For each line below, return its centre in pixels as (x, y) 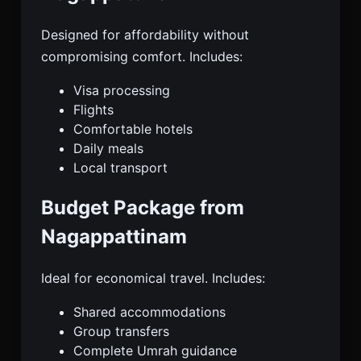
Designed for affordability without (145, 35)
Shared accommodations (149, 312)
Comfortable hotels (133, 129)
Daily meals (108, 149)
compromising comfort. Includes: (142, 57)
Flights (93, 110)
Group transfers (121, 332)
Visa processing (122, 91)
